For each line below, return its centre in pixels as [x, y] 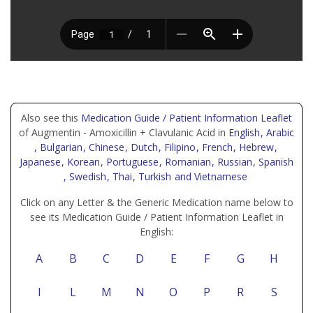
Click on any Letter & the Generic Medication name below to [156, 202]
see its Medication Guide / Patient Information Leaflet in [156, 217]
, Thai [121, 176]
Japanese [42, 162]
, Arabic [277, 132]
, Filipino [178, 147]
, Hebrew [255, 147]
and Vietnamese [210, 176]
